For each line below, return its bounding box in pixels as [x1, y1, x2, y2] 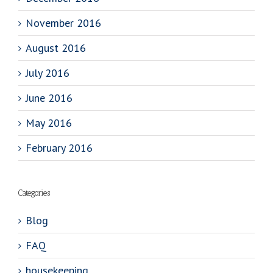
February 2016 [26, 141, 93, 155]
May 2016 [26, 116, 72, 130]
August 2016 [26, 41, 86, 55]
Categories [18, 188, 50, 198]
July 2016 [26, 66, 69, 80]
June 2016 [26, 91, 73, 105]
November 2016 [26, 16, 101, 30]
